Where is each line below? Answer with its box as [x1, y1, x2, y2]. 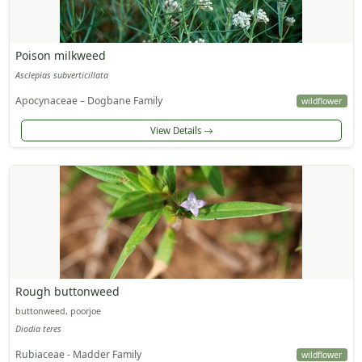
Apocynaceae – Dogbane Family [15, 94, 162, 108]
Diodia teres [15, 322, 61, 335]
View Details [149, 124, 204, 137]
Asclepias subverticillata [15, 69, 108, 82]
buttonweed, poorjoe [15, 305, 101, 318]
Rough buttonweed [15, 284, 120, 300]
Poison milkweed [15, 48, 106, 64]
